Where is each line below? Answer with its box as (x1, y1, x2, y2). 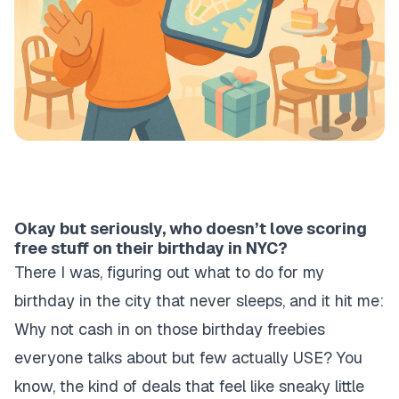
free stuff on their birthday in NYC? (14, 238, 288, 258)
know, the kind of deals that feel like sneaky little (14, 376, 364, 396)
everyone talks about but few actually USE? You (14, 347, 362, 368)
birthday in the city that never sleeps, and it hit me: (14, 290, 384, 311)
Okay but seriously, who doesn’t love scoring (14, 218, 367, 239)
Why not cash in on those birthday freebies (14, 319, 325, 339)
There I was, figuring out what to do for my (14, 262, 324, 282)
